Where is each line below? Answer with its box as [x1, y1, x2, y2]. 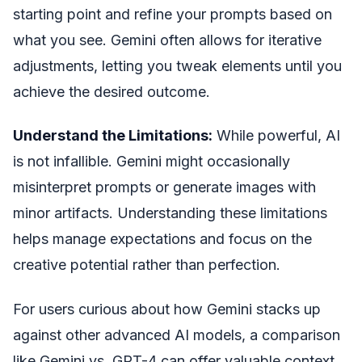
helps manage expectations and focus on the [13, 230, 312, 247]
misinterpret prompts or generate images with [13, 179, 316, 196]
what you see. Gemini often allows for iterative [13, 31, 322, 48]
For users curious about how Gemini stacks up [13, 300, 321, 318]
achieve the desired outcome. [13, 82, 210, 100]
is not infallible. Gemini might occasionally [13, 153, 290, 170]
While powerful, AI [213, 127, 340, 144]
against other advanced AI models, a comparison [13, 326, 340, 343]
